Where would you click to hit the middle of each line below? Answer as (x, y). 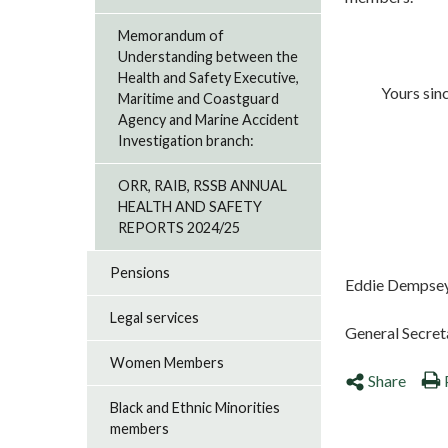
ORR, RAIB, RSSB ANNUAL (203, 186)
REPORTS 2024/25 (179, 228)
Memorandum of (171, 36)
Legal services (155, 318)
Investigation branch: (186, 141)
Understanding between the (208, 57)
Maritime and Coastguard (199, 99)
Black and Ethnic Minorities (195, 408)
